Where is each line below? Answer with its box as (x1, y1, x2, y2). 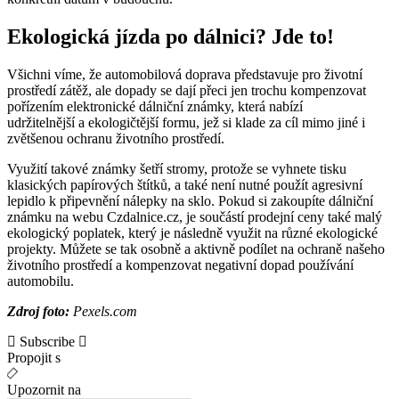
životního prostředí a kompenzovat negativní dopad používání (7, 256, 354, 273)
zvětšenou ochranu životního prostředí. (7, 130, 224, 146)
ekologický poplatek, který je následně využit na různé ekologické (7, 224, 378, 240)
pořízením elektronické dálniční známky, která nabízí (7, 98, 303, 114)
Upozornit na (7, 381, 81, 397)
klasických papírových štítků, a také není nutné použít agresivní (7, 176, 362, 192)
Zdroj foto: (7, 303, 69, 319)
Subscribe (20, 333, 75, 349)
